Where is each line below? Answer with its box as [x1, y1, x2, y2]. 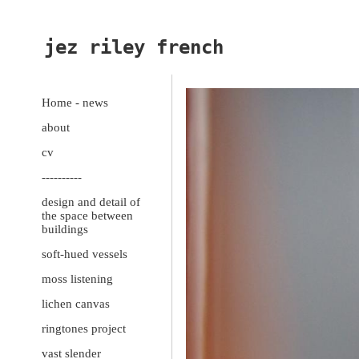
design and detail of [42, 196, 140, 209]
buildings [42, 223, 88, 236]
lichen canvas [42, 297, 110, 311]
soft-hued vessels [42, 248, 127, 261]
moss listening [42, 272, 113, 286]
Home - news [42, 96, 108, 110]
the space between [42, 209, 133, 223]
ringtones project [42, 322, 126, 336]
